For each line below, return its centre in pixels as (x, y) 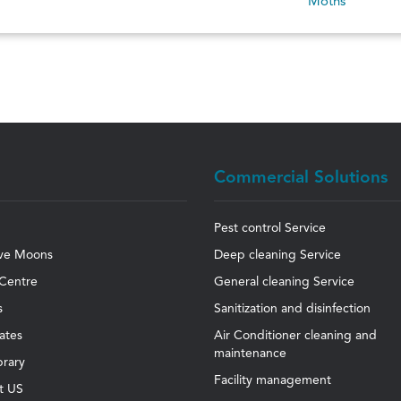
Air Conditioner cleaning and (295, 335)
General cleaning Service (284, 282)
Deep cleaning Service (277, 255)
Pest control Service (270, 228)
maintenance (250, 353)
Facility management (273, 380)
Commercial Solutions (301, 177)
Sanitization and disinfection (292, 308)
